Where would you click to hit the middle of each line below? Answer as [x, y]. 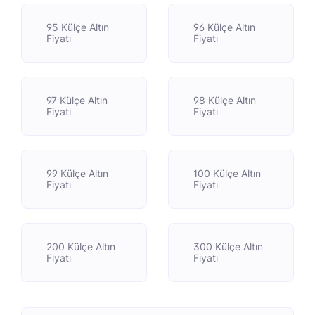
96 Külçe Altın [224, 27]
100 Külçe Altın [227, 173]
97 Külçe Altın [77, 100]
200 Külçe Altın [81, 246]
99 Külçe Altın [77, 173]
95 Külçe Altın [78, 27]
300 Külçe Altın [228, 246]
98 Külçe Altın [225, 100]
